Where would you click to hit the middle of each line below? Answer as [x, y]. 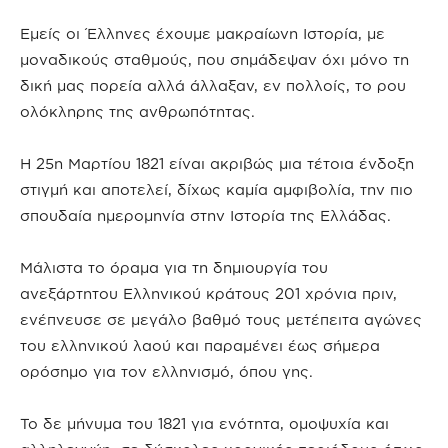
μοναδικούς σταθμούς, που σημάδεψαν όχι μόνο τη [214, 59]
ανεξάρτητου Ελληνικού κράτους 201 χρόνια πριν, [208, 293]
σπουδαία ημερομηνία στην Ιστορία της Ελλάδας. [205, 215]
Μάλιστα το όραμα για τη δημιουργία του [174, 267]
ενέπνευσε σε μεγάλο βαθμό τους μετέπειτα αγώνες [221, 319]
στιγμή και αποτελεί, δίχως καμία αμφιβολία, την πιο [216, 189]
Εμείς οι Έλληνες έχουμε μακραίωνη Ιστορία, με [202, 33]
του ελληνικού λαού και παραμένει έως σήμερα [200, 345]
